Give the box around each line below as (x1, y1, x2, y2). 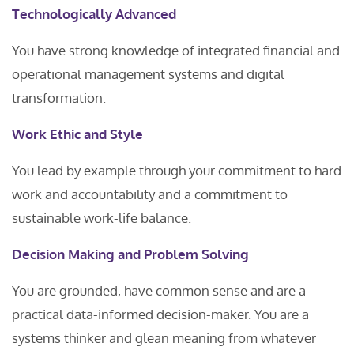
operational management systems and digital (12, 66, 284, 82)
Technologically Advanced (12, 6, 176, 22)
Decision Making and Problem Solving (12, 246, 249, 262)
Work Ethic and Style (12, 126, 143, 142)
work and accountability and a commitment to (12, 186, 288, 202)
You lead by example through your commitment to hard (12, 162, 341, 179)
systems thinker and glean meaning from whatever (12, 330, 316, 346)
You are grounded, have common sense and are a (12, 282, 306, 299)
